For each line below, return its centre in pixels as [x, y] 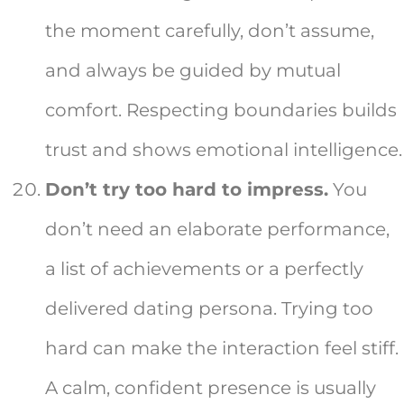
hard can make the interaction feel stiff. [222, 349]
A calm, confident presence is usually [211, 388]
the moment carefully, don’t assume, [210, 31]
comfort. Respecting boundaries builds [221, 110]
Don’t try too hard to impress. [187, 190]
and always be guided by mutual [193, 71]
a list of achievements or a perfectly [204, 269]
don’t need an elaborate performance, [217, 230]
